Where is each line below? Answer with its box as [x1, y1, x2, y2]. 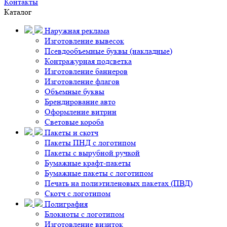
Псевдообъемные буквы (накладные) [45, 46, 172, 56]
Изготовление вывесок [45, 36, 124, 46]
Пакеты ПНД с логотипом [45, 138, 136, 147]
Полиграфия [43, 199, 88, 209]
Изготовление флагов [45, 77, 120, 86]
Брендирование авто [45, 97, 116, 106]
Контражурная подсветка [45, 56, 132, 66]
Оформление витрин [45, 107, 117, 117]
